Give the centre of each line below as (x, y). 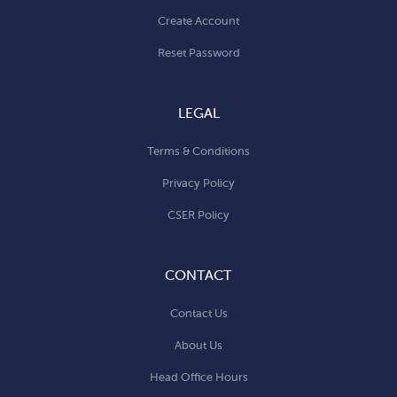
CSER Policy (198, 214)
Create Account (198, 20)
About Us (198, 345)
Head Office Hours (198, 377)
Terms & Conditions (198, 151)
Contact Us (198, 313)
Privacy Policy (198, 183)
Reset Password (198, 52)
